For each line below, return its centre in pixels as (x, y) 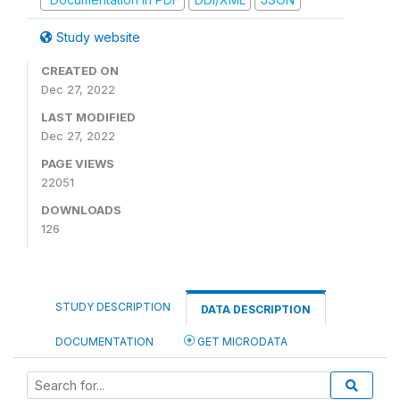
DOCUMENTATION (104, 341)
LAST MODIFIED (88, 117)
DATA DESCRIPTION (256, 309)
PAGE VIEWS (78, 163)
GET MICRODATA (241, 341)
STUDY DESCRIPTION (113, 306)
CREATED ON (80, 70)
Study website (96, 37)
